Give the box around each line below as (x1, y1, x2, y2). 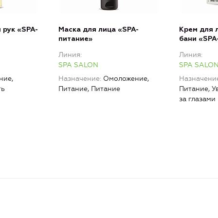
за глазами (179, 95, 216, 104)
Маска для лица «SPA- (58, 26, 139, 34)
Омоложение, (103, 74, 149, 83)
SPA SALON (58, 61, 98, 70)
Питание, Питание (58, 85, 120, 93)
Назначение (58, 74, 100, 83)
